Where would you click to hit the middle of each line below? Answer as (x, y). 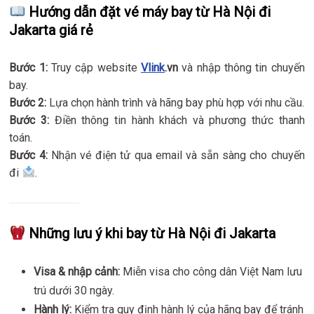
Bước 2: (28, 102)
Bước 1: (28, 67)
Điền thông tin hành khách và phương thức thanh (177, 120)
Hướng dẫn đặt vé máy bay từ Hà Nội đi (148, 12)
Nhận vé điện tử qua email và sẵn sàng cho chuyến (176, 155)
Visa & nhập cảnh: (77, 271)
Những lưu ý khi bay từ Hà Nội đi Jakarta (151, 233)
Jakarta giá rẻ (52, 30)
